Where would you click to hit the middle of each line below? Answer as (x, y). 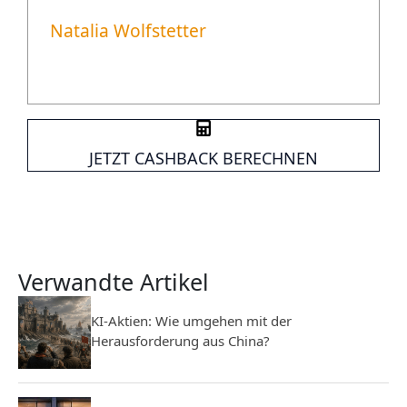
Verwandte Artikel (114, 282)
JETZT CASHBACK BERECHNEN (203, 159)
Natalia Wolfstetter (128, 31)
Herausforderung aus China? (180, 340)
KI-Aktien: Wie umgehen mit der (191, 320)
